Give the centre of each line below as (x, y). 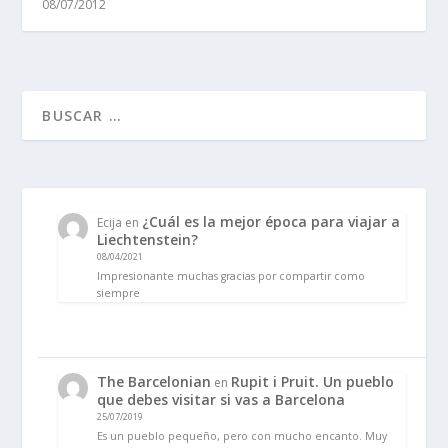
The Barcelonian (154, 381)
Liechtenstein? (148, 240)
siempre (119, 292)
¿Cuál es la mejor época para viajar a (271, 222)
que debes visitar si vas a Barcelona (221, 399)
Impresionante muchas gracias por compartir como (231, 275)
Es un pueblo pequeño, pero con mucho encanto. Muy (242, 435)
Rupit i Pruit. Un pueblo (313, 381)
